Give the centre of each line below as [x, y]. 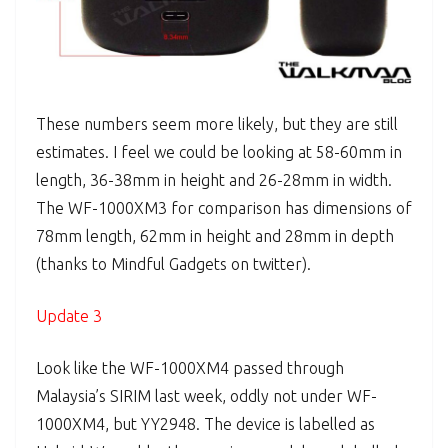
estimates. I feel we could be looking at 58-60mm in [219, 152]
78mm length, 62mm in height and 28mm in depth [215, 236]
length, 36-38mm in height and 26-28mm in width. [214, 180]
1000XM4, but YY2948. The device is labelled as [205, 424]
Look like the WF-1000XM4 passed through [190, 368]
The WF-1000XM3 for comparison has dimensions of [224, 208]
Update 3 [69, 316]
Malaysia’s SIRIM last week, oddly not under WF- [206, 396]
